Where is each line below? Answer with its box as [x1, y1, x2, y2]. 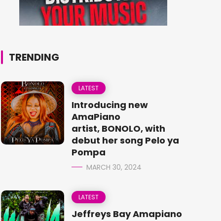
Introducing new [72, 99, 148, 111]
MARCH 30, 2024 [86, 162, 142, 172]
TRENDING [9, 50, 59, 64]
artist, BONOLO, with [72, 122, 165, 135]
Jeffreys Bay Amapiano [72, 208, 182, 220]
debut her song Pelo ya [72, 134, 179, 147]
